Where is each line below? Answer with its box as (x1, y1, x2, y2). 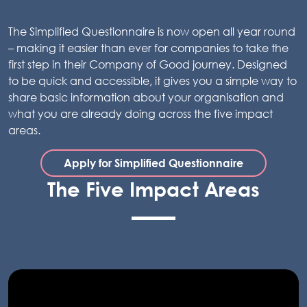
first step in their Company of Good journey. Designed (8, 57, 287, 71)
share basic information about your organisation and (8, 90, 284, 104)
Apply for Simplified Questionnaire (64, 156, 243, 169)
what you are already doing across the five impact (8, 106, 273, 121)
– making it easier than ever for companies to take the (8, 40, 288, 55)
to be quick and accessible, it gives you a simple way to (8, 73, 297, 88)
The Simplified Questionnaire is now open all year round (8, 24, 295, 38)
